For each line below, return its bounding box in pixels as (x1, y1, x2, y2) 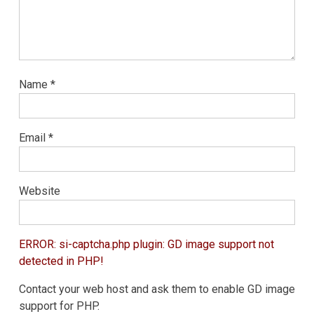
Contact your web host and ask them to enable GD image (18, 282, 295, 296)
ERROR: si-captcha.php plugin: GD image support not (18, 238, 274, 252)
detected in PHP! (18, 254, 104, 268)
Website (18, 184, 60, 198)
